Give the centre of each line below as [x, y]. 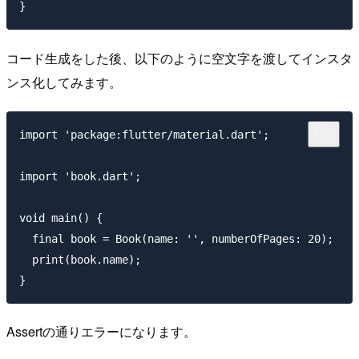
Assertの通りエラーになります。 [101, 332]
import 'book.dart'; [80, 176]
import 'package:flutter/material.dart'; [144, 134]
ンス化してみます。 [64, 82]
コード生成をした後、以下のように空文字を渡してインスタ [179, 58]
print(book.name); [80, 259]
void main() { [61, 218]
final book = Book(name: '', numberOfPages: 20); [176, 238]
